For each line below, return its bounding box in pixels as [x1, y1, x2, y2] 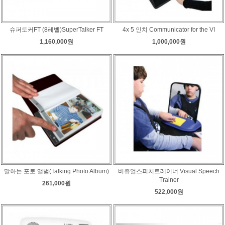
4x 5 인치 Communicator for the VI [123, 26, 215, 33]
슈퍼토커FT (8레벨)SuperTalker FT [9, 26, 103, 33]
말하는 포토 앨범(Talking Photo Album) [4, 167, 109, 175]
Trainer [159, 176, 179, 183]
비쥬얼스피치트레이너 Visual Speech [118, 167, 219, 175]
